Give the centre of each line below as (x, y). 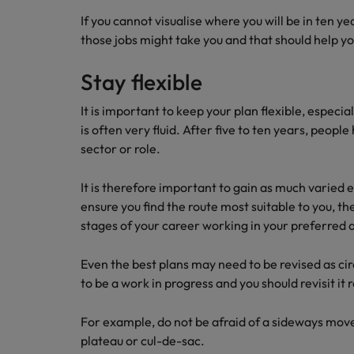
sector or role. (121, 149)
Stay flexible (141, 82)
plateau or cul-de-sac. (143, 341)
